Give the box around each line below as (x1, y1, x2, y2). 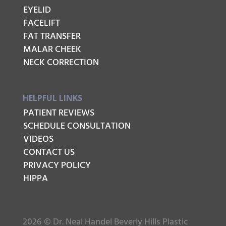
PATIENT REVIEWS (23, 105, 94, 121)
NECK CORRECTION (23, 55, 99, 70)
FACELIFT (23, 16, 60, 31)
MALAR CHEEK (23, 42, 81, 57)
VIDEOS (23, 132, 53, 147)
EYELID (23, 3, 51, 18)
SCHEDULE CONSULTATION (23, 119, 131, 134)
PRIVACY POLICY (23, 158, 91, 173)
